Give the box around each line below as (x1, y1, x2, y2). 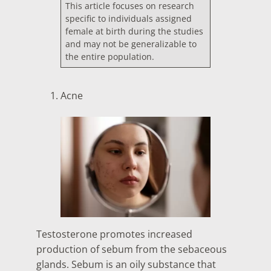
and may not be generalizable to (65, 38, 197, 50)
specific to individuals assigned (65, 13, 192, 25)
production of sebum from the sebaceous (36, 242, 227, 256)
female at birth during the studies (65, 25, 204, 38)
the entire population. (65, 51, 155, 63)
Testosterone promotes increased (36, 227, 192, 241)
